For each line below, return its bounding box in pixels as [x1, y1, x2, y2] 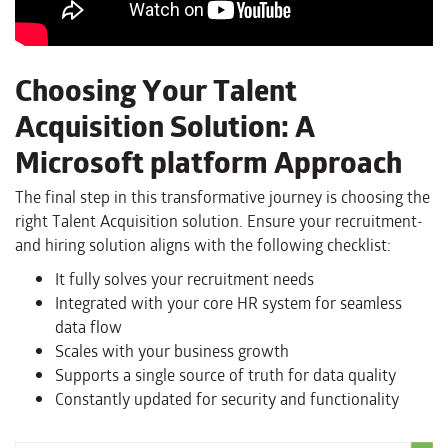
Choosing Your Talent [15, 67, 297, 115]
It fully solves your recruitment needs [55, 267, 314, 293]
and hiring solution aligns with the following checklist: [15, 233, 391, 259]
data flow [55, 315, 122, 341]
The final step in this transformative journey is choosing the [15, 185, 430, 211]
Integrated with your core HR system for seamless [55, 291, 402, 317]
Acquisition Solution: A [15, 103, 315, 151]
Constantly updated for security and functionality [55, 387, 399, 413]
